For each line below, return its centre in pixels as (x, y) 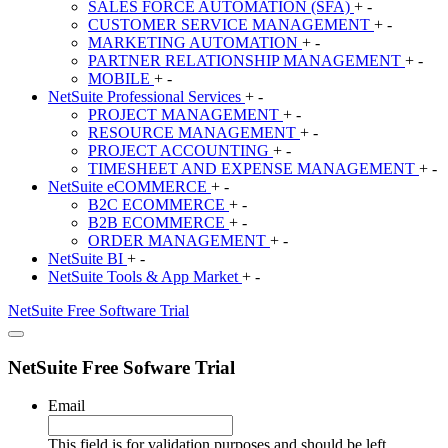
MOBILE (121, 78)
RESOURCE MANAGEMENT (194, 132)
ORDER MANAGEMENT (179, 240)
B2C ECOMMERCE (158, 204)
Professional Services (174, 96)
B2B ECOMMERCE (158, 222)
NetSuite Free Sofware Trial (121, 367)
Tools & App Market (172, 276)
